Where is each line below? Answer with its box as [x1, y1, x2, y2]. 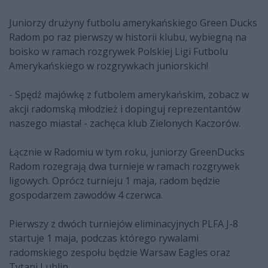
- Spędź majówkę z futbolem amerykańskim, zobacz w [9, 88, 249, 102]
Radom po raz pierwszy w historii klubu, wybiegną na [9, 31, 246, 44]
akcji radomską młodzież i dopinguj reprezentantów [9, 102, 240, 116]
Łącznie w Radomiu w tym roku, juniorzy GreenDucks [9, 145, 245, 159]
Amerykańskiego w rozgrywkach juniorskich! [9, 59, 211, 73]
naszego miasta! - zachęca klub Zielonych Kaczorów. [9, 117, 240, 130]
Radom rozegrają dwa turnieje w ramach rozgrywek [9, 160, 240, 173]
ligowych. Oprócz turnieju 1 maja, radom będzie [9, 174, 220, 188]
